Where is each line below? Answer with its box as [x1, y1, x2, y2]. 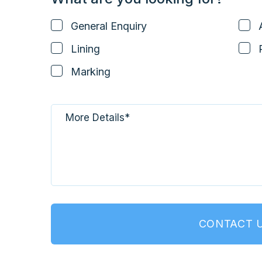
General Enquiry [71, 20, 147, 33]
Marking [71, 65, 111, 78]
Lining [71, 43, 100, 56]
